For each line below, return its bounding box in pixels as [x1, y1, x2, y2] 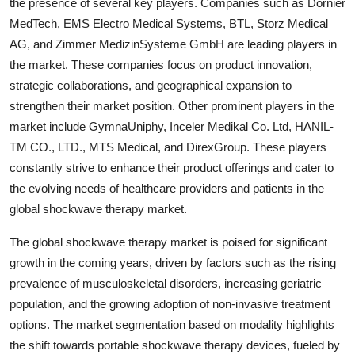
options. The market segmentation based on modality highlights [10, 317, 334, 331]
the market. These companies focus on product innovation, [10, 57, 312, 71]
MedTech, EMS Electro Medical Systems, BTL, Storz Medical [10, 16, 328, 30]
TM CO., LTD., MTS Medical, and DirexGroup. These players [10, 139, 326, 154]
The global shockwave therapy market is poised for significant [10, 235, 327, 249]
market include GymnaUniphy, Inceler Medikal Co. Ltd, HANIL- [10, 119, 334, 133]
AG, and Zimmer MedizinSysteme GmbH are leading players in [10, 36, 337, 51]
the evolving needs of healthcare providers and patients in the [10, 181, 324, 195]
